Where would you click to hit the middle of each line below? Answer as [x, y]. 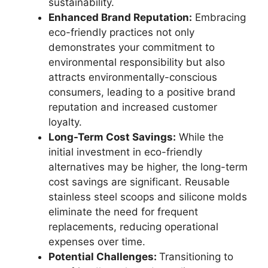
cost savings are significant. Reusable [139, 182]
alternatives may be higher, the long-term [148, 167]
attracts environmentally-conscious [133, 77]
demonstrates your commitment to [132, 48]
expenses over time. [97, 242]
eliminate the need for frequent [123, 212]
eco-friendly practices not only [121, 33]
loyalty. [65, 122]
